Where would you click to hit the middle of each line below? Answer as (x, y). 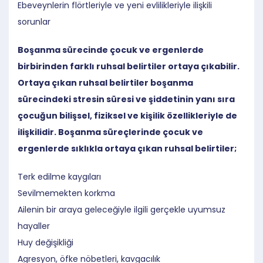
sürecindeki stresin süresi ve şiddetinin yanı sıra (126, 99)
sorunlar (34, 21)
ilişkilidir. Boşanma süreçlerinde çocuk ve (110, 132)
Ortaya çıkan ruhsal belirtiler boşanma (105, 82)
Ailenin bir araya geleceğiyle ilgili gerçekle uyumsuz (122, 209)
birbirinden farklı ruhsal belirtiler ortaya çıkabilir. (129, 66)
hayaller (34, 226)
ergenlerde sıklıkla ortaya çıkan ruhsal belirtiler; (127, 148)
